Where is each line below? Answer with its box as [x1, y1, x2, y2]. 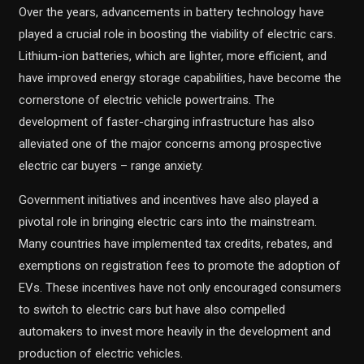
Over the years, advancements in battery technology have [19, 5, 325, 19]
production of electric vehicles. [19, 346, 184, 361]
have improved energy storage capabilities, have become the [19, 71, 342, 85]
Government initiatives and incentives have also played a [19, 193, 319, 207]
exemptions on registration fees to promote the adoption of [19, 258, 341, 273]
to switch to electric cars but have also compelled [19, 302, 286, 317]
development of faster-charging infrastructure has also [19, 115, 315, 129]
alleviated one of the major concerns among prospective [19, 136, 323, 151]
